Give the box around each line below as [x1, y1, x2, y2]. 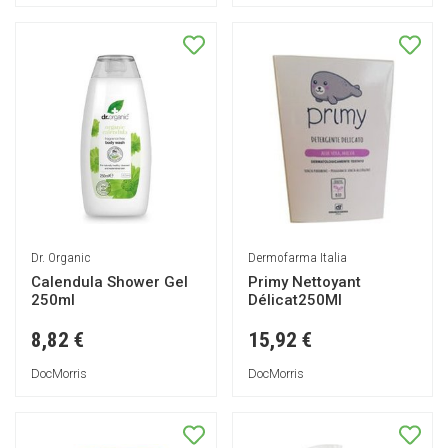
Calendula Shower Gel [31, 272, 188, 291]
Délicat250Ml [247, 290, 342, 309]
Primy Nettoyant [247, 272, 361, 291]
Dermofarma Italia [247, 248, 347, 265]
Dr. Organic [31, 248, 90, 265]
